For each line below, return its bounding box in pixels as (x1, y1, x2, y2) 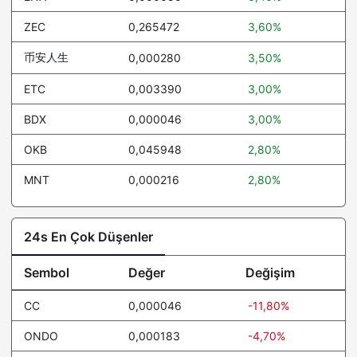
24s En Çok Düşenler (24, 229, 153, 245)
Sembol (24, 265, 69, 280)
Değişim (245, 265, 295, 280)
